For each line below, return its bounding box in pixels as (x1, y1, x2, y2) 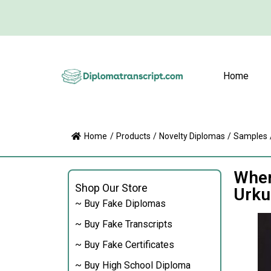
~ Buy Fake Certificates (75, 239, 174, 250)
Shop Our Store (75, 181, 148, 194)
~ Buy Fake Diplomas (75, 198, 166, 209)
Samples (233, 131, 267, 141)
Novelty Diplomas (159, 131, 225, 141)
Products (116, 131, 151, 141)
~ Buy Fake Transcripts (75, 218, 172, 230)
